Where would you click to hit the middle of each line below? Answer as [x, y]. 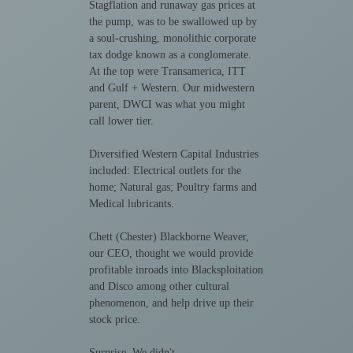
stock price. [115, 320]
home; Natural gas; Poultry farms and [173, 188]
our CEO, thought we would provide [171, 254]
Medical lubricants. [132, 204]
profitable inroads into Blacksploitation [176, 270]
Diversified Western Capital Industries [174, 154]
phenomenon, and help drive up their [172, 303]
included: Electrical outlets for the [165, 171]
